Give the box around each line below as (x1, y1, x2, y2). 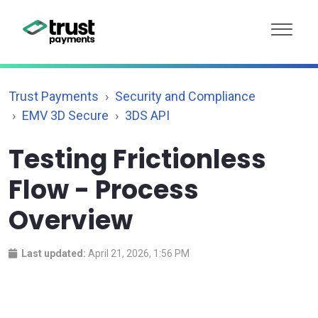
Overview (9, 202, 133, 238)
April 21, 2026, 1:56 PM (88, 247, 190, 259)
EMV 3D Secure (22, 107, 109, 123)
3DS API (125, 107, 170, 123)
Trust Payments (9, 88, 99, 104)
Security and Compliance (115, 88, 256, 104)
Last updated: (21, 247, 86, 259)
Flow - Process (9, 171, 199, 208)
